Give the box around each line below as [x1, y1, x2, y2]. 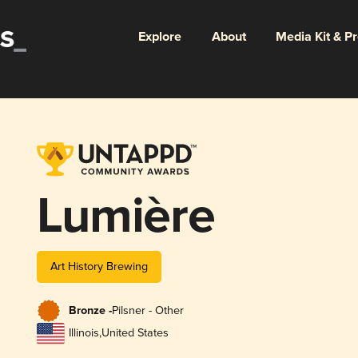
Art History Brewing [50, 259, 148, 273]
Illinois [68, 326, 99, 340]
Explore [137, 28, 181, 46]
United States [101, 326, 169, 340]
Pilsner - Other [111, 304, 184, 318]
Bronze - [68, 304, 112, 319]
